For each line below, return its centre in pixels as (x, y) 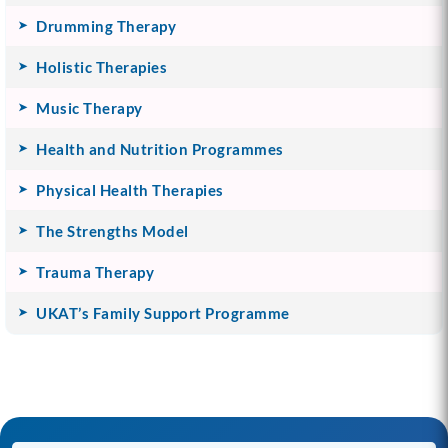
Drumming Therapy (106, 25)
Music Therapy (89, 107)
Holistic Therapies (101, 66)
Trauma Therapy (95, 271)
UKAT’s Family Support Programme (163, 312)
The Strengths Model (112, 230)
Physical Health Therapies (130, 189)
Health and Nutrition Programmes (160, 148)
